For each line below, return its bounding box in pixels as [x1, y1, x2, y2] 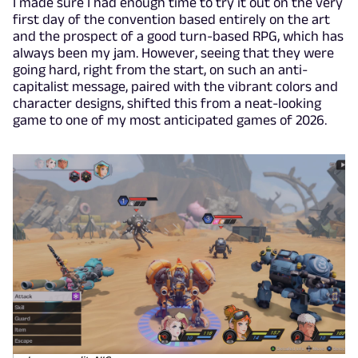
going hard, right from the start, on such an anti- [13, 62, 308, 78]
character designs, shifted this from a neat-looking [13, 95, 321, 112]
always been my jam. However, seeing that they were [13, 45, 334, 62]
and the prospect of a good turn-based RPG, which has [13, 28, 344, 45]
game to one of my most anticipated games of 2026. [13, 112, 327, 129]
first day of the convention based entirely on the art [13, 11, 330, 28]
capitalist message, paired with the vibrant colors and [13, 78, 338, 95]
